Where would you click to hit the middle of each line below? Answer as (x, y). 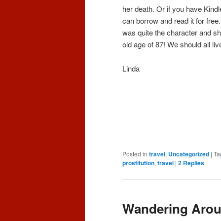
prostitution (138, 163)
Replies (193, 163)
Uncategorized (189, 154)
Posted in (135, 153)
